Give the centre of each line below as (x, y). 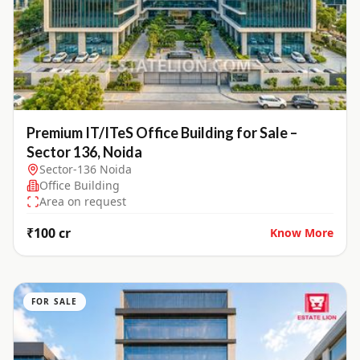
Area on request (83, 202)
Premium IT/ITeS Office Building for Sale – (162, 133)
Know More (302, 233)
